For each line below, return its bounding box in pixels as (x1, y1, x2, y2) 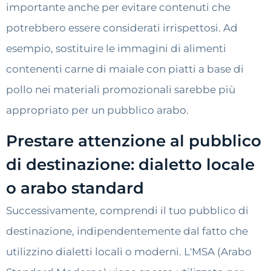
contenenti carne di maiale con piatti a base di (6, 63, 244, 76)
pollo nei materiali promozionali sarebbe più (6, 83, 235, 96)
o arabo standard (6, 178, 144, 198)
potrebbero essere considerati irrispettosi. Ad (6, 22, 238, 34)
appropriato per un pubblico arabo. (6, 104, 189, 117)
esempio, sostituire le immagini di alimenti (6, 42, 226, 55)
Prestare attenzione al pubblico (6, 131, 261, 151)
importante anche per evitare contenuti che (6, 1, 230, 14)
